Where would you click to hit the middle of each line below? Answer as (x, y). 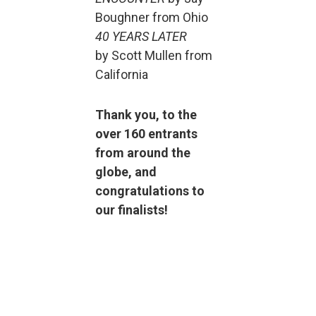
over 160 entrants (146, 134)
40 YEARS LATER (141, 36)
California (122, 74)
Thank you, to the (146, 115)
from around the (143, 153)
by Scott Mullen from (154, 55)
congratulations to (150, 191)
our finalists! (132, 210)
